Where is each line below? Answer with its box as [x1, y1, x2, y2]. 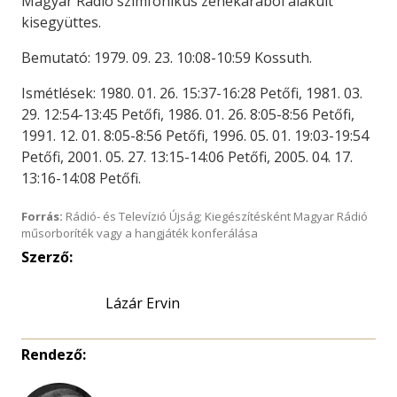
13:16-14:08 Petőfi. [21, 168, 141, 188]
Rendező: [21, 345, 86, 364]
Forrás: [21, 208, 63, 224]
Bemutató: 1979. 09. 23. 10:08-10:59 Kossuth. [21, 48, 312, 67]
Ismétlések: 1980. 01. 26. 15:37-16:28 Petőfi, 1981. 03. [21, 83, 362, 103]
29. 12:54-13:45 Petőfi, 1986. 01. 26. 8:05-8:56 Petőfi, [21, 105, 354, 124]
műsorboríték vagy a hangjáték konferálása [21, 225, 258, 241]
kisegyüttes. [21, 12, 101, 32]
